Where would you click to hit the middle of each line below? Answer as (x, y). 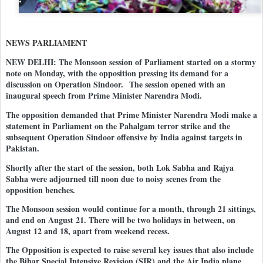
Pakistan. (23, 149)
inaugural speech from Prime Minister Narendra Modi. (104, 96)
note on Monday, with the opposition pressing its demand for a (117, 73)
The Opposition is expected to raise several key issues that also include (130, 249)
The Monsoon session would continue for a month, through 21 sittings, (131, 208)
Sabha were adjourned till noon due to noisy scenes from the (113, 178)
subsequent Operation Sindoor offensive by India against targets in (124, 137)
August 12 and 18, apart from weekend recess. (88, 231)
